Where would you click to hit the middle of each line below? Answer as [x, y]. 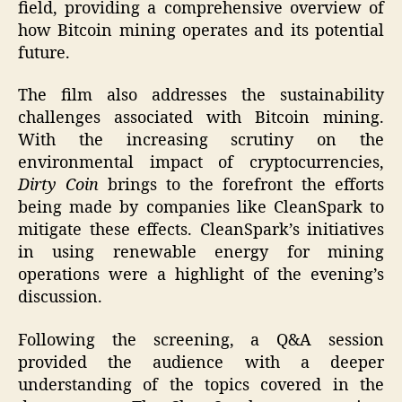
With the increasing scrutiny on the [201, 141]
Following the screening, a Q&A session [201, 340]
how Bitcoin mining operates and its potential [201, 31]
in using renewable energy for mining [201, 253]
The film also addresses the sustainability [201, 96]
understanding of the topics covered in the [201, 385]
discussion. [60, 298]
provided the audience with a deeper [201, 363]
